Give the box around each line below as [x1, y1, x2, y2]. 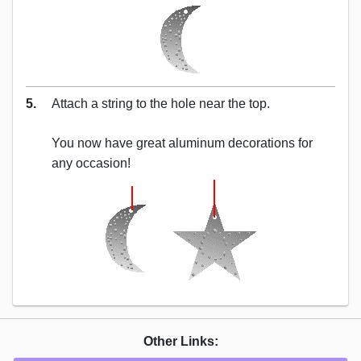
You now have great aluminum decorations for [52, 135, 313, 150]
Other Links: [143, 334, 218, 348]
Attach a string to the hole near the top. [52, 96, 270, 110]
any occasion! [52, 156, 131, 170]
